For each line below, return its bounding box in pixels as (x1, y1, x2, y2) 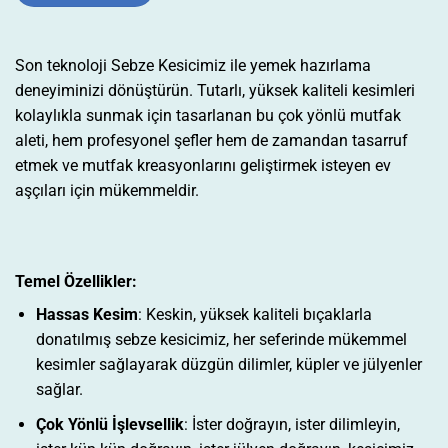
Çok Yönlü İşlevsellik (35, 414, 184, 434)
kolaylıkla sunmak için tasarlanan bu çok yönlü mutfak (15, 105, 401, 125)
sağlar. (35, 380, 83, 400)
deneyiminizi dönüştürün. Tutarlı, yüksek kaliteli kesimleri (15, 80, 415, 100)
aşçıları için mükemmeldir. (15, 180, 199, 200)
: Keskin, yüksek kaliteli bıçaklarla (137, 305, 372, 325)
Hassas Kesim (35, 305, 138, 325)
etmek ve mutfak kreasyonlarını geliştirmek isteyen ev (15, 155, 391, 175)
